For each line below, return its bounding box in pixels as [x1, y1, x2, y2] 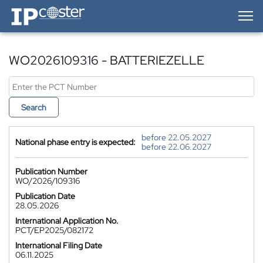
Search [21, 102, 46, 113]
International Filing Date [15, 240, 102, 251]
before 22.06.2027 [141, 141, 211, 152]
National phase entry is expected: [15, 137, 136, 147]
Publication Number [15, 166, 87, 177]
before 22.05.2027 [141, 132, 211, 143]
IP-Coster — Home [8, 4, 75, 14]
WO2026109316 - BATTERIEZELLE [9, 52, 204, 68]
